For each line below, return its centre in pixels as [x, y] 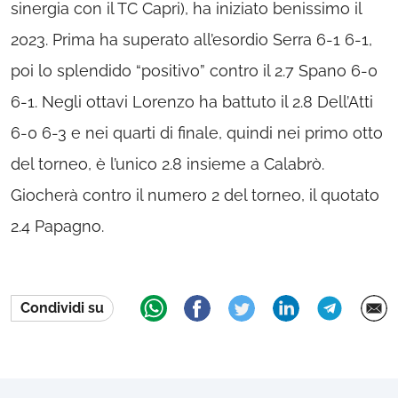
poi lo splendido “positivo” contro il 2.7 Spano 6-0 [194, 71]
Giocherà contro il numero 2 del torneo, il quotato [195, 195]
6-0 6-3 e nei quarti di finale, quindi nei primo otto [197, 133]
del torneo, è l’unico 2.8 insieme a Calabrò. [167, 164]
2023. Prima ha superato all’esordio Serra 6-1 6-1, [191, 40]
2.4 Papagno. [57, 226]
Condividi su [62, 308]
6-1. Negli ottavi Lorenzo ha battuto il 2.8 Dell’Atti [192, 102]
